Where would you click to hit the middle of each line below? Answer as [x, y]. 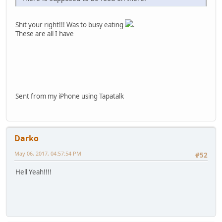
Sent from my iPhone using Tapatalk [70, 96]
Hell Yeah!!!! [33, 172]
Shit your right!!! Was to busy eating [70, 25]
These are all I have [45, 33]
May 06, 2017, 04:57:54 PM [48, 154]
